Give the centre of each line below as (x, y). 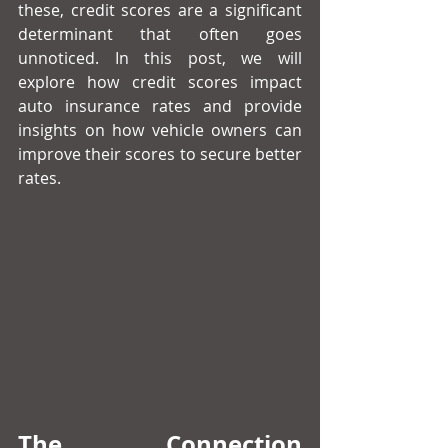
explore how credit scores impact (160, 82)
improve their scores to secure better (160, 154)
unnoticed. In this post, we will (160, 58)
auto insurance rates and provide (160, 106)
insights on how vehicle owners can (160, 130)
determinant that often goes (160, 34)
